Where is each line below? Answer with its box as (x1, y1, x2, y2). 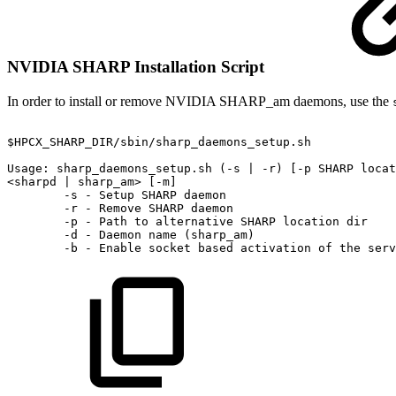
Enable (99, 241, 141, 255)
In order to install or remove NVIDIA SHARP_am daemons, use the (7, 94, 392, 110)
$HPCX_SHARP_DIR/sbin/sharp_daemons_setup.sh (7, 135, 311, 149)
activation (240, 241, 311, 255)
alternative (156, 215, 233, 229)
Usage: (7, 162, 49, 176)
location (283, 215, 339, 229)
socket (148, 241, 191, 255)
